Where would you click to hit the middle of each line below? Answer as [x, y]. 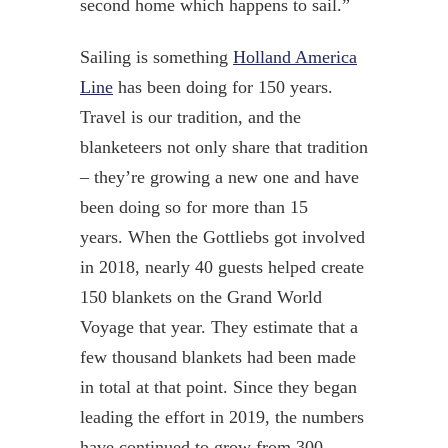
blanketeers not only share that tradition [223, 146]
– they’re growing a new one [186, 176]
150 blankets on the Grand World [200, 296]
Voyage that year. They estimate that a [218, 326]
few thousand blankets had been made [217, 356]
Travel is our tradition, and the [190, 116]
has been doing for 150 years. [222, 86]
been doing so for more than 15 [193, 206]
